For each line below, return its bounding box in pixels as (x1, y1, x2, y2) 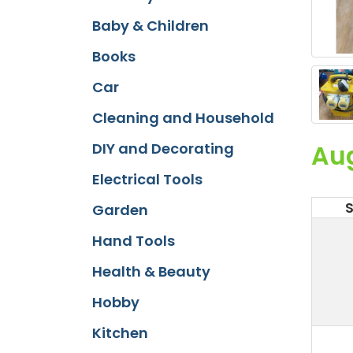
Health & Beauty (92, 262, 210, 281)
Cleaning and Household (92, 108, 274, 128)
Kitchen (92, 323, 148, 343)
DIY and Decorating (92, 139, 234, 158)
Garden (92, 200, 148, 220)
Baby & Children (92, 16, 209, 35)
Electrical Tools (92, 169, 203, 189)
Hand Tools (92, 231, 175, 251)
